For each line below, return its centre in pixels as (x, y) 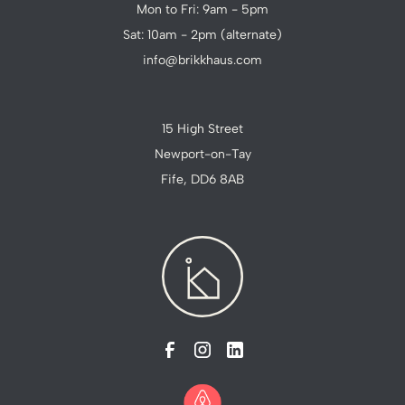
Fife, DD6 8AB (202, 180)
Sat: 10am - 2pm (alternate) (202, 35)
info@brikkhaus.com (202, 61)
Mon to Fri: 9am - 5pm (202, 10)
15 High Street (202, 129)
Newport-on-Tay (202, 155)
